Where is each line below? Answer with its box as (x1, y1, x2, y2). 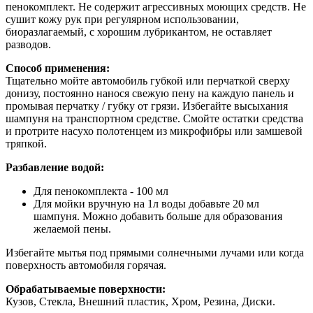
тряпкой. (6, 138, 47, 150)
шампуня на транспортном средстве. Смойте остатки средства (6, 112, 303, 124)
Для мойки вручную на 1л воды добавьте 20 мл (34, 198, 259, 210)
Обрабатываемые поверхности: (6, 283, 166, 295)
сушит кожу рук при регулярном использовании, (6, 13, 239, 25)
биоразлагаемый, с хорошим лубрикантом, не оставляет (6, 26, 272, 38)
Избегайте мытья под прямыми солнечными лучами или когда (6, 247, 304, 259)
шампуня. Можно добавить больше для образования (34, 210, 282, 222)
